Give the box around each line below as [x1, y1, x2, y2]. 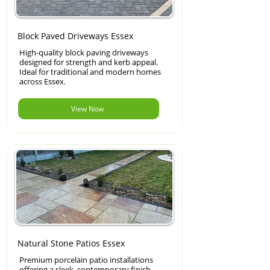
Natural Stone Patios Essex [17, 237, 125, 249]
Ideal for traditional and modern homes [19, 66, 161, 77]
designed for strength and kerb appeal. [19, 57, 158, 67]
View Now [71, 104, 104, 114]
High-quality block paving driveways [19, 47, 148, 58]
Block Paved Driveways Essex [17, 30, 133, 42]
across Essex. [19, 76, 66, 87]
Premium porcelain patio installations [19, 254, 153, 265]
